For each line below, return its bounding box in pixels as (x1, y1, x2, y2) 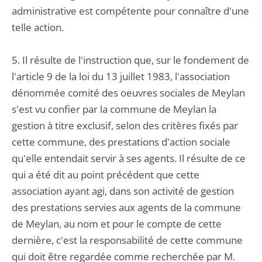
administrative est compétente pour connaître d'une (12, 4, 249, 18)
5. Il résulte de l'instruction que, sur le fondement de (12, 53, 249, 67)
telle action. (12, 20, 64, 34)
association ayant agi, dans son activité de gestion (12, 184, 234, 198)
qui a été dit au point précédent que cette (12, 168, 199, 181)
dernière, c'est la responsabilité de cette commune (12, 233, 243, 247)
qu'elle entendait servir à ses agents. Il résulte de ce (12, 151, 246, 165)
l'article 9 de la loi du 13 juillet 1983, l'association (12, 70, 230, 83)
